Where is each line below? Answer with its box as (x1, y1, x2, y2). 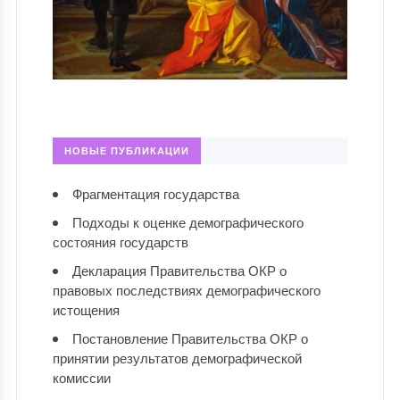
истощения (52, 300, 120, 320)
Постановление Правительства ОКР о (71, 329, 308, 348)
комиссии (52, 368, 111, 387)
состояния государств (52, 232, 188, 252)
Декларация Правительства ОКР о (71, 261, 287, 280)
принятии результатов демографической (52, 348, 302, 368)
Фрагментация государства (71, 184, 239, 204)
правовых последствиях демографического (52, 280, 321, 300)
